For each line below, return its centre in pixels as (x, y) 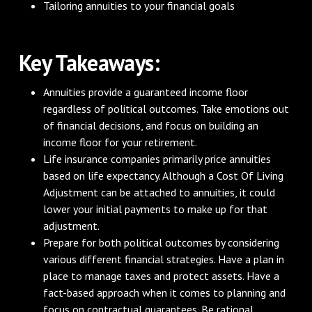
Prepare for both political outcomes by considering (162, 242)
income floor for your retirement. (120, 142)
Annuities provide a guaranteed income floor (146, 92)
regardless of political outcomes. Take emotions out (166, 108)
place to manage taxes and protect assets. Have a (162, 275)
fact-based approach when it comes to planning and (165, 292)
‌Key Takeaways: (89, 62)
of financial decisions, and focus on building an (151, 125)
